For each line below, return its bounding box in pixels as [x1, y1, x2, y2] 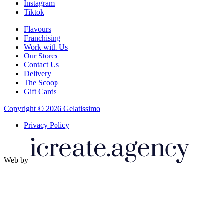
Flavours [24, 25, 51, 34]
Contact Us [24, 60, 59, 69]
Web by [4, 156, 28, 165]
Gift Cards [24, 87, 56, 96]
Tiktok [24, 8, 44, 17]
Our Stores [24, 52, 57, 60]
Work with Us [24, 43, 68, 52]
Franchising [24, 34, 60, 43]
